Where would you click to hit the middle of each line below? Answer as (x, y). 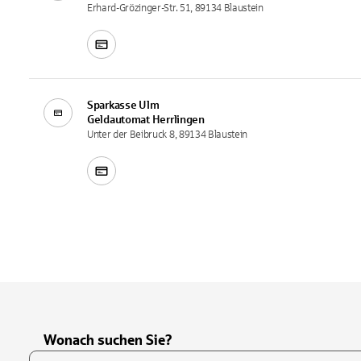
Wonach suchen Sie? (108, 340)
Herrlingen (178, 119)
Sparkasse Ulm (123, 105)
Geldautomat (118, 119)
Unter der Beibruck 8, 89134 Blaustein (167, 134)
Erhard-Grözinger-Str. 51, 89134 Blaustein (175, 8)
